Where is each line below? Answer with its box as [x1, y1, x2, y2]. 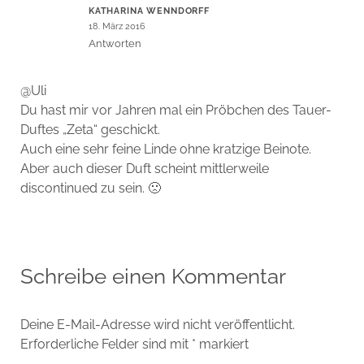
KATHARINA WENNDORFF [88, 6, 210, 16]
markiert [195, 336, 249, 353]
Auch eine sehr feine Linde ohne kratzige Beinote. [19, 141, 311, 158]
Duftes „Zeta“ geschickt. [19, 122, 160, 138]
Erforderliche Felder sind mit [19, 336, 192, 353]
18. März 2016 [88, 21, 145, 32]
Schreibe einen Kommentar [19, 264, 286, 289]
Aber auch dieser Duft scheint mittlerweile [19, 161, 269, 177]
